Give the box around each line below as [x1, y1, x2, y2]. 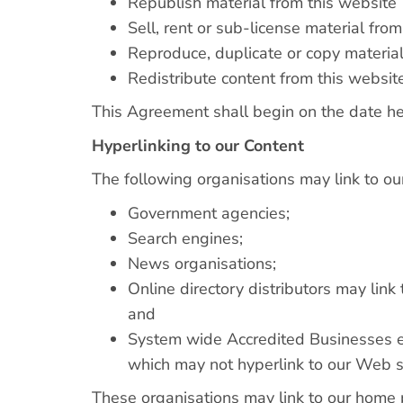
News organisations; [128, 252, 276, 274]
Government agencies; [128, 201, 290, 224]
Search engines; [128, 227, 243, 249]
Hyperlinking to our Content [92, 134, 304, 157]
